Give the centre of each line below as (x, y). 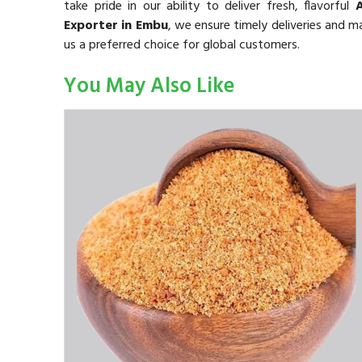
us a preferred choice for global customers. (182, 45)
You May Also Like (149, 86)
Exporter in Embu (116, 25)
